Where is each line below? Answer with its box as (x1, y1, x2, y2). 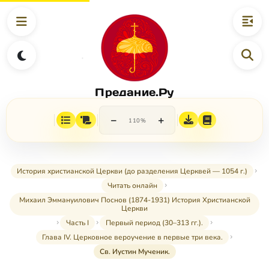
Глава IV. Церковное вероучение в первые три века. (41, 232, 223, 243)
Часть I (66, 218, 89, 228)
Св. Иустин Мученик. (99, 247, 170, 257)
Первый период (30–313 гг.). (106, 218, 203, 228)
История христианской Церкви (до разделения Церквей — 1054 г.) (17, 166, 247, 177)
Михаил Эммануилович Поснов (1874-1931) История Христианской (19, 195, 250, 205)
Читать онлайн (107, 181, 157, 191)
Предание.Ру (95, 85, 174, 99)
